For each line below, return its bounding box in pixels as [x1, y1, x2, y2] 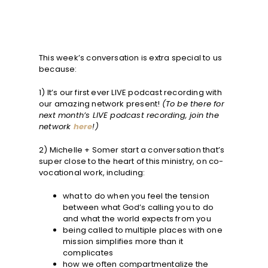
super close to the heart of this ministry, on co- [38, 155, 224, 167]
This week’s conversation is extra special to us [38, 51, 223, 63]
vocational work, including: [38, 166, 145, 178]
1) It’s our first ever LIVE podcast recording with [38, 86, 222, 98]
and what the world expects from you [62, 212, 211, 224]
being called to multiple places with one [62, 224, 223, 236]
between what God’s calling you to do [62, 201, 214, 213]
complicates [62, 246, 114, 258]
